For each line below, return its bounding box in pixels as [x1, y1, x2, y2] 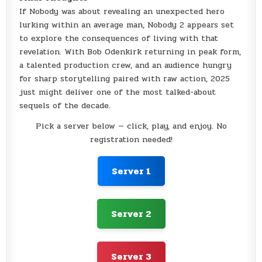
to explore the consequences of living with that [19, 32, 219, 45]
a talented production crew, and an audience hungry [19, 59, 232, 72]
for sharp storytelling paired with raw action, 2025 [19, 73, 230, 85]
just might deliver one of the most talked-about [19, 86, 216, 99]
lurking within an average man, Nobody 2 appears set [19, 19, 235, 32]
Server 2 [111, 206, 151, 222]
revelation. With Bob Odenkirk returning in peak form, [19, 46, 242, 58]
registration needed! [89, 133, 173, 146]
